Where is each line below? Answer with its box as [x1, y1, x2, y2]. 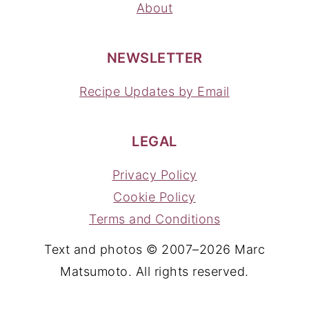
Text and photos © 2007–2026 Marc [44, 237, 265, 252]
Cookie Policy [113, 184, 196, 199]
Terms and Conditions [89, 206, 220, 221]
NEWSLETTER [106, 44, 203, 61]
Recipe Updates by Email [79, 79, 230, 94]
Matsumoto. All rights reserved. [60, 259, 249, 274]
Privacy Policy [112, 162, 197, 177]
